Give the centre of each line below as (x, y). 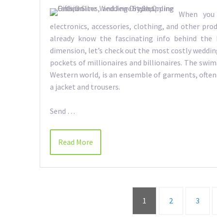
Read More (76, 142)
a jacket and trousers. (85, 86)
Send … (62, 111)
